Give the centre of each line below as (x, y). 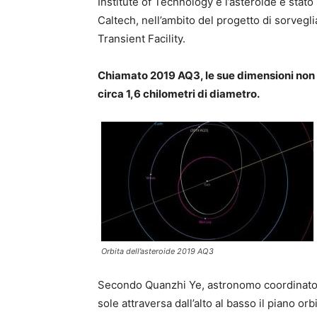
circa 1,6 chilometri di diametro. (179, 94)
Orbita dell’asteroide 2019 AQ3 (157, 251)
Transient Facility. (142, 39)
